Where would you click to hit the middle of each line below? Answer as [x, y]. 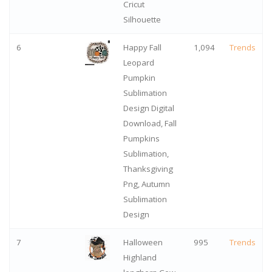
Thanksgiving [148, 169]
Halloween [143, 243]
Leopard [138, 63]
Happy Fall [142, 48]
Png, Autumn [146, 184]
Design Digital [148, 108]
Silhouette [142, 20]
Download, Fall [150, 124]
